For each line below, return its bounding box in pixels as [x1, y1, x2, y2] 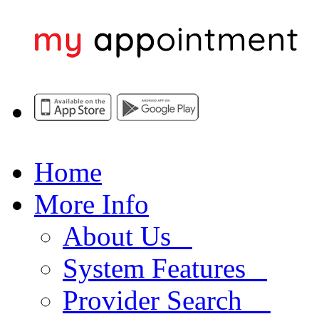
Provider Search [63, 284, 271, 315]
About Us [63, 220, 192, 251]
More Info [34, 188, 149, 219]
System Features [63, 252, 267, 283]
